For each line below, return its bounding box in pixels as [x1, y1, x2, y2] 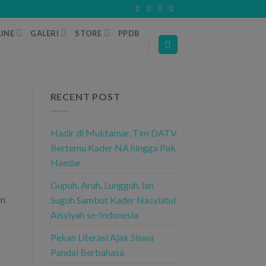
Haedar [50, 156, 81, 168]
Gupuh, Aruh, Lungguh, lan [50, 179, 154, 191]
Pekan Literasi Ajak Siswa [50, 231, 154, 243]
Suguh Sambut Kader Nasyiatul [50, 194, 176, 205]
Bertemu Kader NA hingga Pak [50, 141, 176, 153]
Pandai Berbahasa [50, 246, 124, 258]
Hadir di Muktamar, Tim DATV [50, 126, 177, 138]
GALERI [30, 28, 59, 38]
